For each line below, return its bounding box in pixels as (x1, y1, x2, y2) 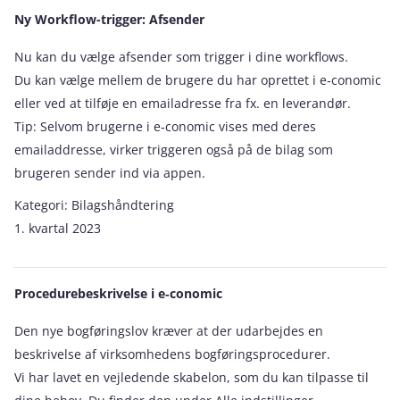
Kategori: (14, 196, 71, 213)
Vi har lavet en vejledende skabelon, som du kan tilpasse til (14, 369, 369, 386)
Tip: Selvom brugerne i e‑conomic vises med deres (14, 118, 316, 135)
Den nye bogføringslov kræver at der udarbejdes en (14, 322, 323, 339)
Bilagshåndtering (71, 196, 174, 213)
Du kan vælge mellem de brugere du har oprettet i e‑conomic (14, 71, 381, 88)
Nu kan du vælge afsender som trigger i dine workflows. (14, 48, 348, 65)
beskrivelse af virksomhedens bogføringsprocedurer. (14, 346, 334, 362)
